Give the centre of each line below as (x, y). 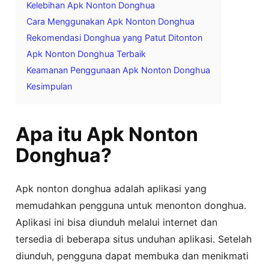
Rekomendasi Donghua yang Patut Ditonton (115, 37)
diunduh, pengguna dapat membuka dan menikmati (132, 255)
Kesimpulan (50, 86)
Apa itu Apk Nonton (107, 134)
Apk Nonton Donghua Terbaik (86, 53)
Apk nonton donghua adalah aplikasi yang (111, 188)
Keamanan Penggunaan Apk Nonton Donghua (119, 70)
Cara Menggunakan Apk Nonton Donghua (111, 21)
